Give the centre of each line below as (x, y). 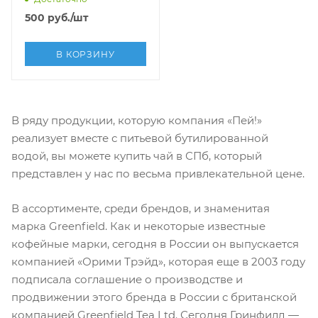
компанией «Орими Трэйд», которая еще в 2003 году (158, 262)
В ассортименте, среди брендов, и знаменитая (141, 209)
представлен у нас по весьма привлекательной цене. (158, 173)
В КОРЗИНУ (86, 54)
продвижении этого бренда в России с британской (154, 297)
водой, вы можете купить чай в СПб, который (137, 155)
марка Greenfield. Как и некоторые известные (138, 226)
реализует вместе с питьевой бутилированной (140, 138)
